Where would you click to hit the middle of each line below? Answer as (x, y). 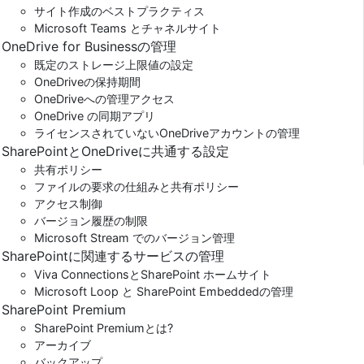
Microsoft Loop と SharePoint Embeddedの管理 (163, 291)
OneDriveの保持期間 (87, 82)
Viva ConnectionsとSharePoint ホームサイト (152, 274)
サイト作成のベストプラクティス (119, 11)
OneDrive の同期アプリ (94, 116)
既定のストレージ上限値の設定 (113, 65)
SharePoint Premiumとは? (103, 328)
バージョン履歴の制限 (91, 221)
